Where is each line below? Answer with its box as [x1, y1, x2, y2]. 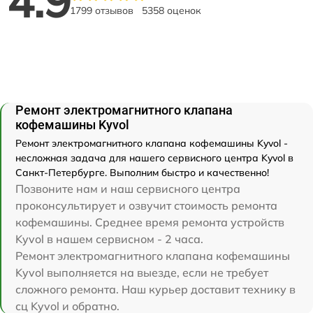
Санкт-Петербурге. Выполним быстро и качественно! [15, 166, 269, 179]
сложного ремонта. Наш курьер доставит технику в [15, 282, 296, 296]
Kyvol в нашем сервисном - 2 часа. [15, 231, 203, 246]
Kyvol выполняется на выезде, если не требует [15, 265, 268, 279]
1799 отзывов [70, 3, 133, 17]
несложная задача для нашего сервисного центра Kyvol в [15, 151, 293, 164]
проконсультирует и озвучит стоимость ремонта [15, 198, 277, 212]
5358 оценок [142, 3, 201, 17]
